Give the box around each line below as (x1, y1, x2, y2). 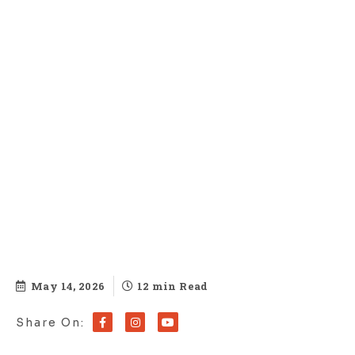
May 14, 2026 (31, 278, 105, 293)
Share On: (16, 315, 85, 330)
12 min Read (136, 278, 208, 293)
